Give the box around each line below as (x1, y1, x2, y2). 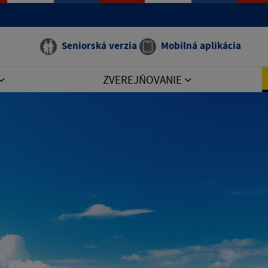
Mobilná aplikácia (161, 39, 241, 52)
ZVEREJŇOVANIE (102, 72, 184, 87)
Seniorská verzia (62, 39, 137, 52)
